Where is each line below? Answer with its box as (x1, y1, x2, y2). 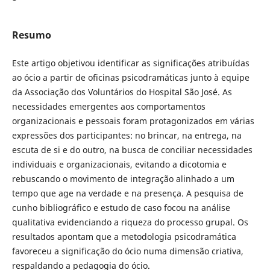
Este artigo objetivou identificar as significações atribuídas (11, 57, 250, 69)
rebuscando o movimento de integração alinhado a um (11, 172, 234, 184)
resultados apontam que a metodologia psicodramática (11, 230, 236, 242)
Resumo (11, 28, 51, 42)
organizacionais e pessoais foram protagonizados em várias (11, 115, 254, 127)
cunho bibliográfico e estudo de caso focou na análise (11, 201, 230, 213)
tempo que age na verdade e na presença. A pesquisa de (11, 187, 243, 199)
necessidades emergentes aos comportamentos (11, 100, 206, 112)
